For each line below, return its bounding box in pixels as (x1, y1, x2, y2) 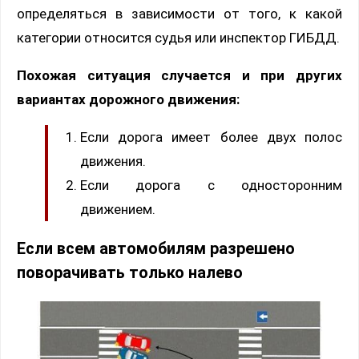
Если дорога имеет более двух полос (80, 129, 342, 146)
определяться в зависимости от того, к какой (17, 6, 342, 22)
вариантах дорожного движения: (17, 91, 240, 108)
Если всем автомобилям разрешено (17, 240, 295, 259)
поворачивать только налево (17, 264, 243, 283)
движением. (80, 201, 155, 218)
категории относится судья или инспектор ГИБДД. (17, 30, 340, 46)
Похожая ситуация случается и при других (17, 67, 342, 84)
